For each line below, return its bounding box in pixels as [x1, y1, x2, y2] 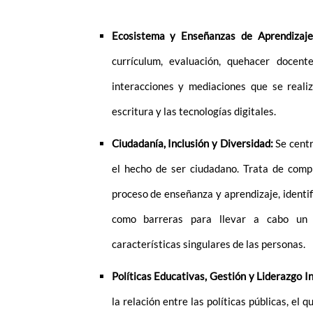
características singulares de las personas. [111, 238, 305, 251]
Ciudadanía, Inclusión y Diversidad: [111, 137, 273, 150]
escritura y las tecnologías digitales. [111, 105, 276, 118]
